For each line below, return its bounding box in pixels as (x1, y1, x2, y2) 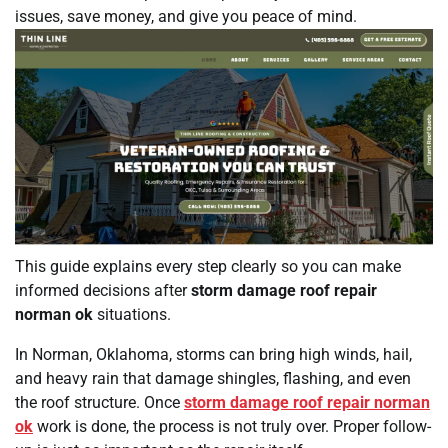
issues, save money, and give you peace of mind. (15, 7, 357, 26)
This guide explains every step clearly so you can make (15, 257, 401, 277)
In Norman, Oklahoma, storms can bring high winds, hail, (15, 345, 412, 365)
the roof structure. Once (15, 393, 184, 413)
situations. (93, 305, 171, 325)
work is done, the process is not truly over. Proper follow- (33, 417, 431, 437)
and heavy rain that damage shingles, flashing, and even (15, 369, 411, 389)
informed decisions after (15, 281, 191, 301)
